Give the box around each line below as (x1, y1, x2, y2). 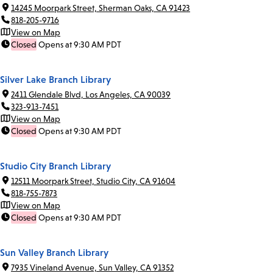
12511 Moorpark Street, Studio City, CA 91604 (11, 176, 175, 186)
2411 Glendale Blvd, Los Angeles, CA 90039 (11, 90, 171, 100)
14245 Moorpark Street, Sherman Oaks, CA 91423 (11, 3, 190, 13)
